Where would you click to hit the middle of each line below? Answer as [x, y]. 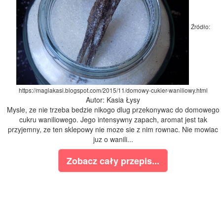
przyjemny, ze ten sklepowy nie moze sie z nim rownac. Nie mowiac [113, 129]
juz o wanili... [113, 139]
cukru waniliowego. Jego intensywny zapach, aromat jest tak [113, 120]
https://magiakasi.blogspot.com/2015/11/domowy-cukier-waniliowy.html [113, 90]
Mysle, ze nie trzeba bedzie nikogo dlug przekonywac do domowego [113, 110]
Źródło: [200, 27]
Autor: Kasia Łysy [113, 100]
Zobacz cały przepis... [113, 161]
